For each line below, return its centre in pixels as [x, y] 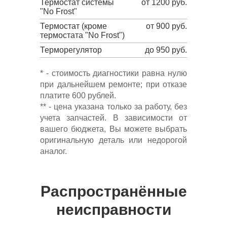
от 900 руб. [166, 26]
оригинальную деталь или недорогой [113, 140]
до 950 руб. [166, 50]
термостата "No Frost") [82, 35]
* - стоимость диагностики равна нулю [113, 73]
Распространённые [113, 191]
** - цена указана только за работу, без [113, 107]
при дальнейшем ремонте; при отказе [113, 84]
